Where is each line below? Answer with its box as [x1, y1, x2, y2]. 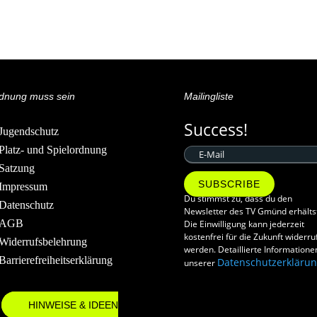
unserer [184, 257, 218, 270]
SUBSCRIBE [198, 178, 261, 190]
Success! [184, 118, 248, 142]
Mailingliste [184, 90, 234, 102]
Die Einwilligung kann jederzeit [184, 218, 305, 231]
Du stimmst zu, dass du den [184, 192, 293, 205]
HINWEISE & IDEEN [28, 299, 119, 311]
